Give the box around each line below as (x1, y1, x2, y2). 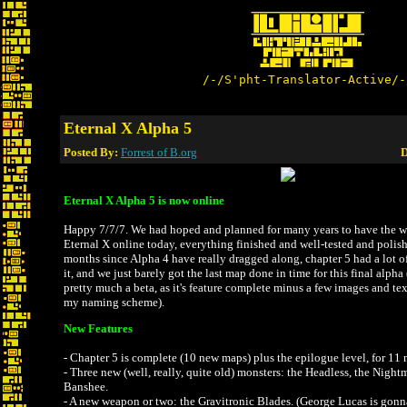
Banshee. (64, 380, 108, 393)
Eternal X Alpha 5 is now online (64, 194, 224, 207)
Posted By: (64, 145, 121, 159)
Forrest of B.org (121, 145, 197, 159)
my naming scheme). (64, 295, 164, 309)
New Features (64, 322, 133, 335)
